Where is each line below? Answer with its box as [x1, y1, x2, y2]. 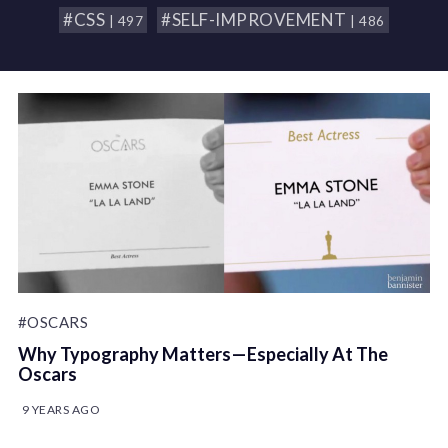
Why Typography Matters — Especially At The [17, 343, 388, 366]
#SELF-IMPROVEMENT [161, 9, 351, 30]
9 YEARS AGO [21, 402, 101, 418]
